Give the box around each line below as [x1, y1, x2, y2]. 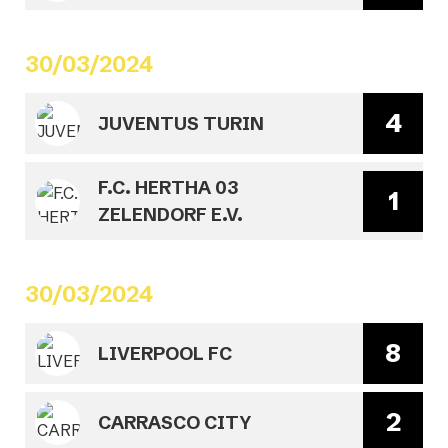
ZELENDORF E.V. [98, 203, 243, 226]
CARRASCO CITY [98, 411, 251, 434]
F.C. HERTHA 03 [98, 176, 238, 199]
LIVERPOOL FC [98, 342, 232, 365]
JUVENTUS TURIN [98, 112, 264, 135]
